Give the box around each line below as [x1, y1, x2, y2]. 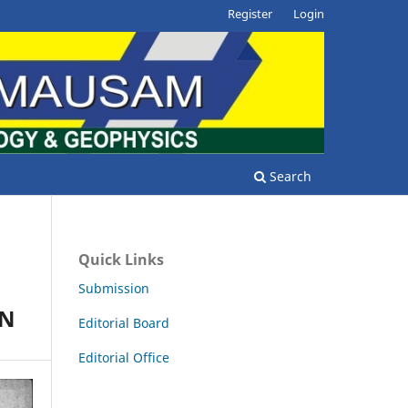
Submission [78, 279, 149, 297]
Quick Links [78, 249, 164, 270]
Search [266, 167, 311, 185]
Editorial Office [78, 348, 169, 366]
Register [228, 5, 273, 22]
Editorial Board [78, 313, 169, 331]
